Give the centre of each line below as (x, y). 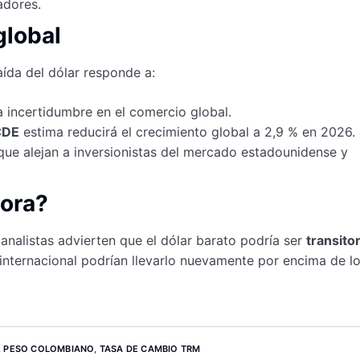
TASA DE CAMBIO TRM (150, 348)
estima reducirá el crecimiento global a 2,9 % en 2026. (187, 131)
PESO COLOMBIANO (49, 348)
